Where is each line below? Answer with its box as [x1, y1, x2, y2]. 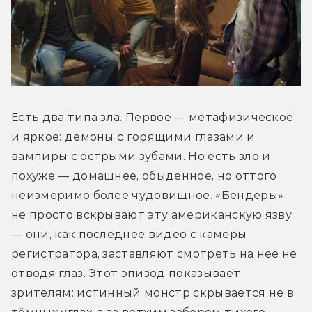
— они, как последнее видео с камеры [11, 227, 247, 241]
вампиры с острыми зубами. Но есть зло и [11, 149, 271, 163]
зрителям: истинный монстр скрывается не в [11, 286, 295, 299]
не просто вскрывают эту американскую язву [11, 208, 292, 221]
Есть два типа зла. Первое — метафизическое [11, 110, 294, 124]
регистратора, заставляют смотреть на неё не [11, 247, 297, 260]
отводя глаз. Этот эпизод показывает [11, 266, 241, 280]
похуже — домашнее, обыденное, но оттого [11, 169, 277, 182]
